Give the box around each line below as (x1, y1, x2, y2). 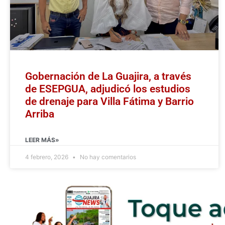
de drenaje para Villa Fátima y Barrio (25, 95, 194, 108)
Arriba (25, 108, 54, 121)
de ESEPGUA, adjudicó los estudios (25, 83, 190, 95)
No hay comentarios (78, 153, 136, 161)
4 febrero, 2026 (25, 153, 70, 161)
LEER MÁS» (25, 136, 59, 144)
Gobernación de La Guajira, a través (25, 70, 191, 83)
